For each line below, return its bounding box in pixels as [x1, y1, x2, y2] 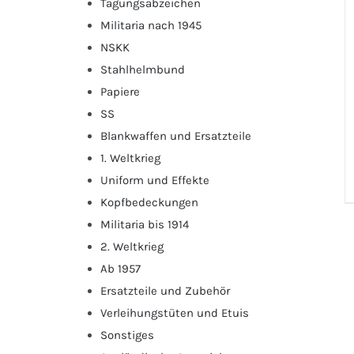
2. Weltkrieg [100, 239, 164, 254]
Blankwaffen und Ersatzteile [100, 128, 251, 143]
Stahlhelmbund [100, 62, 185, 77]
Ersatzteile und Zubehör [100, 283, 230, 298]
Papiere [100, 84, 140, 99]
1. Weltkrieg [100, 150, 160, 165]
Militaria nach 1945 [100, 17, 201, 32]
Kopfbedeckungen [100, 194, 198, 209]
